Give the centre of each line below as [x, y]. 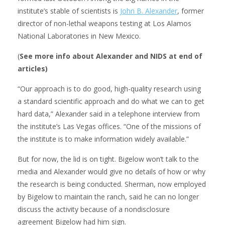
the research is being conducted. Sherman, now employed [112, 184]
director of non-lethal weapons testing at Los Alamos [104, 23]
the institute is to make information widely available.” [103, 139]
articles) [33, 68]
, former [191, 11]
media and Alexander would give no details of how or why [111, 171]
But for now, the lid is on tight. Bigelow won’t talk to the [108, 159]
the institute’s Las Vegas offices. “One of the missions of [109, 126]
